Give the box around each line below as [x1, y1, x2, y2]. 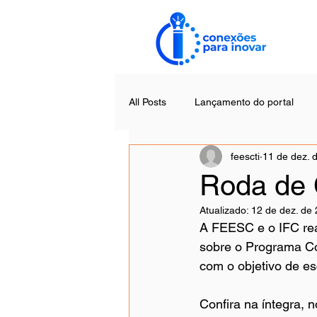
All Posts [129, 96, 166, 108]
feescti [231, 150, 260, 162]
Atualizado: [200, 204, 251, 216]
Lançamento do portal [195, 96, 294, 108]
